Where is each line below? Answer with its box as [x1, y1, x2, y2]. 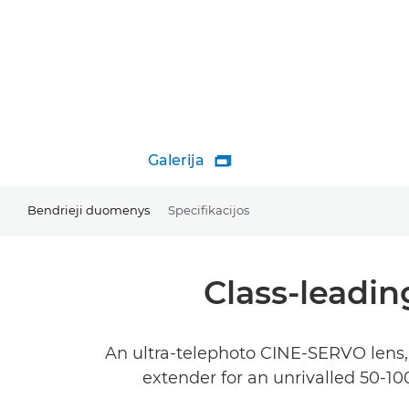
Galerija [148, 152, 204, 169]
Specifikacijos [168, 202, 249, 217]
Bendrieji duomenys [27, 202, 150, 217]
